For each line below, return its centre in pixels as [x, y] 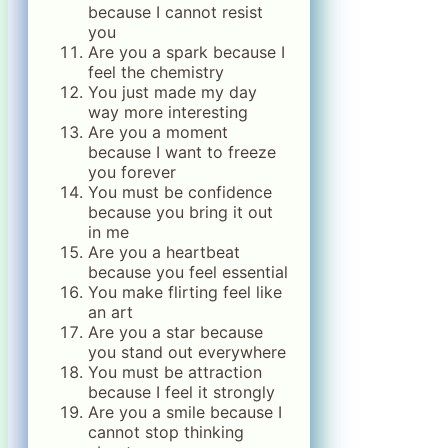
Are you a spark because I [186, 52]
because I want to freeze [182, 152]
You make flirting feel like [185, 292]
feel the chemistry [156, 72]
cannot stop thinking [166, 432]
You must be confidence [180, 192]
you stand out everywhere [187, 352]
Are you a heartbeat [164, 252]
